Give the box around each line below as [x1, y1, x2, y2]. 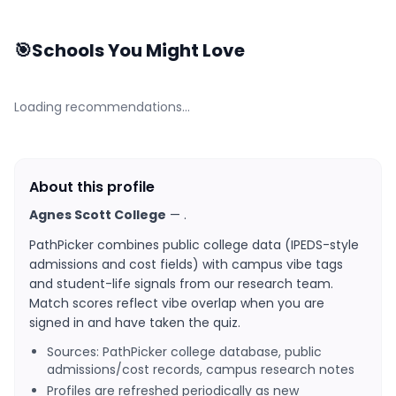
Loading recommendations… [14, 98, 190, 116]
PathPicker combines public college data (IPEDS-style [29, 236, 359, 254]
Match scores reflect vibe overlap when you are [29, 294, 324, 312]
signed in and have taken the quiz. [29, 314, 240, 331]
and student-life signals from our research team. [29, 275, 333, 293]
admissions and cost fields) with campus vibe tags [29, 255, 343, 273]
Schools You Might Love [32, 38, 245, 63]
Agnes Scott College [29, 206, 166, 224]
